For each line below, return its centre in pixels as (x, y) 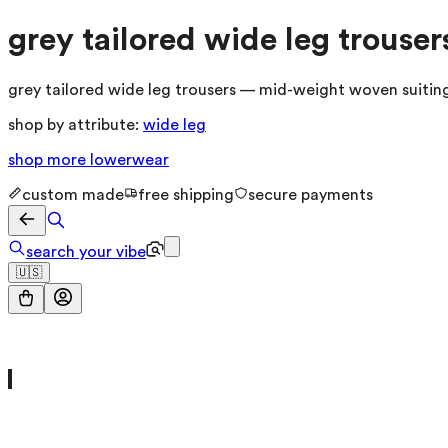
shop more (49, 159)
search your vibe (86, 251)
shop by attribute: (73, 124)
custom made (73, 194)
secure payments (310, 194)
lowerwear (129, 159)
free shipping (186, 194)
